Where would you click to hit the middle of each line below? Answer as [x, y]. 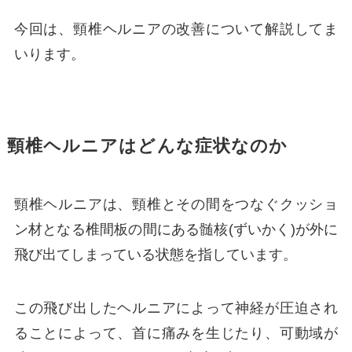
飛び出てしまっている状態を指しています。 [155, 255]
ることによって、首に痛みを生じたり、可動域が [176, 333]
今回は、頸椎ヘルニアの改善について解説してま [176, 29]
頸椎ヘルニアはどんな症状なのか [147, 147]
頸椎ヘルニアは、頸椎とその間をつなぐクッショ [176, 205]
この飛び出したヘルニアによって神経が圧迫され [176, 308]
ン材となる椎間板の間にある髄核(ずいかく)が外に [176, 230]
